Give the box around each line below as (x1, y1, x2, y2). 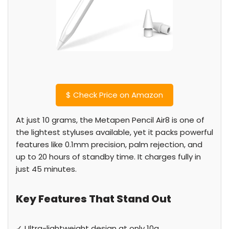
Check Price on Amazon (71, 89, 163, 100)
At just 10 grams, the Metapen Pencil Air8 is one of (16, 114, 204, 125)
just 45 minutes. (16, 164, 77, 174)
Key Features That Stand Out (16, 192, 171, 206)
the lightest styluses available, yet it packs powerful (16, 127, 213, 138)
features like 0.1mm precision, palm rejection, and (16, 139, 202, 150)
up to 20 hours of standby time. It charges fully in (16, 151, 201, 162)
